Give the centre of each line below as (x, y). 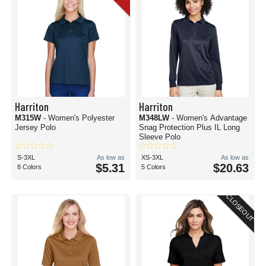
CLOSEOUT (240, 208)
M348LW (155, 118)
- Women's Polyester (79, 118)
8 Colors (29, 167)
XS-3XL (152, 157)
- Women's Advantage (209, 118)
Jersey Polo (35, 127)
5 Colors (153, 167)
